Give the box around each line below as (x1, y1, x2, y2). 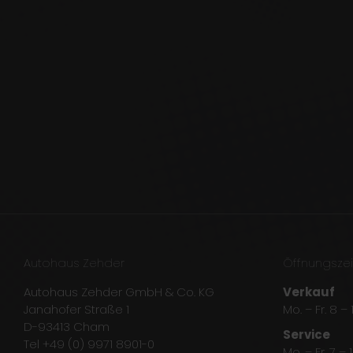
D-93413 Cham (24, 318, 110, 336)
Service (282, 326, 330, 344)
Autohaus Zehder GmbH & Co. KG (24, 284, 214, 301)
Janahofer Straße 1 (24, 301, 129, 318)
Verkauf (282, 284, 335, 301)
